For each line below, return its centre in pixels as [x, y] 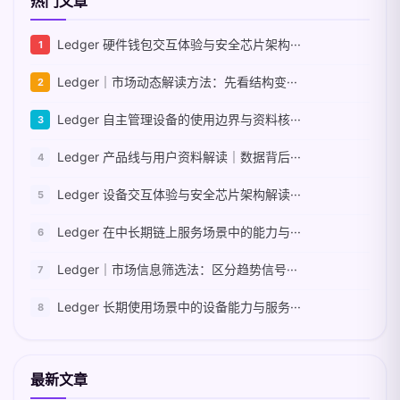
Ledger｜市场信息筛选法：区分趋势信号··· [177, 269]
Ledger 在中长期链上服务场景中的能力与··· [179, 232]
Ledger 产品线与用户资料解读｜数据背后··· [179, 157]
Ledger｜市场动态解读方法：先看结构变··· [177, 82]
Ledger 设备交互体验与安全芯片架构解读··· [179, 194]
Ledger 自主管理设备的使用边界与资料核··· [179, 119]
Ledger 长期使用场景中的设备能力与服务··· [179, 307]
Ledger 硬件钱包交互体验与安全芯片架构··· [179, 44]
